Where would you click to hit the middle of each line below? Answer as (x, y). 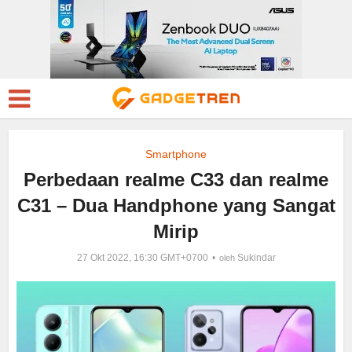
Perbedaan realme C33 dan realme (176, 180)
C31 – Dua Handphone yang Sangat (176, 205)
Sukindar (256, 258)
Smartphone (176, 154)
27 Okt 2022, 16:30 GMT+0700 (142, 258)
